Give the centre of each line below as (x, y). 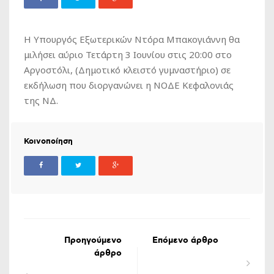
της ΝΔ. (41, 101)
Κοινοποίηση (48, 142)
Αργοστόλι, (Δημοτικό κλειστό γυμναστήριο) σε (127, 70)
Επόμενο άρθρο (185, 241)
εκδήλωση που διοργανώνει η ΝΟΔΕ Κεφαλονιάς (129, 85)
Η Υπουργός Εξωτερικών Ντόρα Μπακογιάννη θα (132, 39)
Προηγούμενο (93, 241)
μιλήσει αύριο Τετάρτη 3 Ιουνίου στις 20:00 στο (128, 55)
